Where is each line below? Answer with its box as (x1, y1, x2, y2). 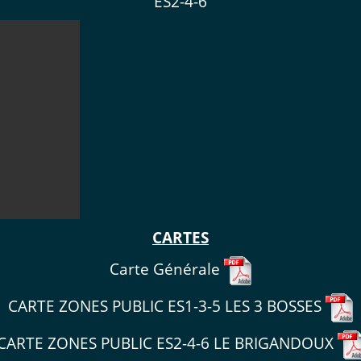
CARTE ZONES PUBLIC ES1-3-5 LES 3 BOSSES (8, 295, 326, 316)
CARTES (152, 226, 209, 247)
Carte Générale (110, 258, 224, 279)
